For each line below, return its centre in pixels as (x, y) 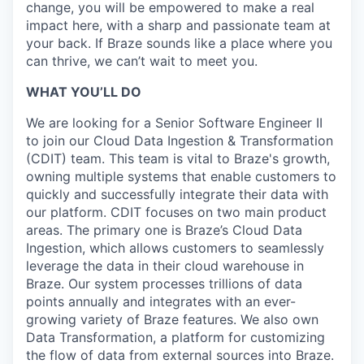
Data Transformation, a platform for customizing (175, 337)
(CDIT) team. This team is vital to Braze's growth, (178, 158)
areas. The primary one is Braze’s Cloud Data (164, 230)
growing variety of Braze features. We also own (172, 319)
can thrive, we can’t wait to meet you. (142, 61)
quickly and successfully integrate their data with (177, 194)
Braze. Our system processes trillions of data (164, 284)
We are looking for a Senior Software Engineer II (174, 123)
